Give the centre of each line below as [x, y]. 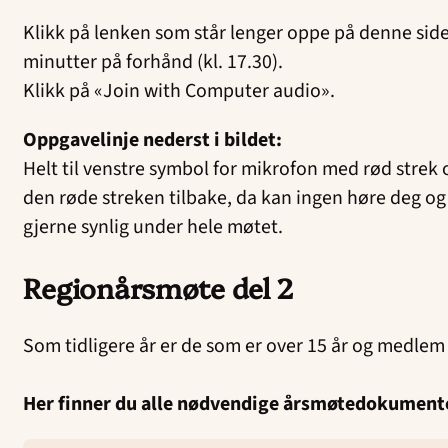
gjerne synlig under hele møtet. [153, 227]
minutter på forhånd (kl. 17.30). [153, 62]
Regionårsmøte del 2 [159, 287]
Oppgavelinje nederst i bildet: [155, 140]
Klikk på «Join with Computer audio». [179, 91]
